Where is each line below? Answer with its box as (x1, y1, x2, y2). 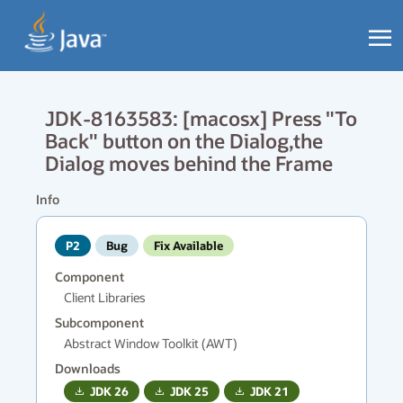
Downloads (55, 361, 121, 376)
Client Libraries (64, 289, 146, 306)
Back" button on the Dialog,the (45, 127, 323, 154)
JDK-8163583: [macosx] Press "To (45, 104, 357, 131)
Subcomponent (55, 315, 144, 330)
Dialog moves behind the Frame (45, 149, 333, 176)
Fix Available (154, 237, 223, 253)
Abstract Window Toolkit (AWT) (64, 335, 237, 352)
